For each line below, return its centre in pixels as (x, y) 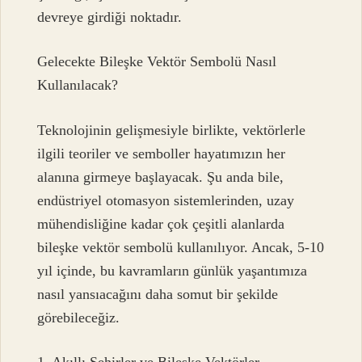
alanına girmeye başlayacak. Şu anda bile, (161, 177)
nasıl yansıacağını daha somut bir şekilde (158, 294)
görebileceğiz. (79, 317)
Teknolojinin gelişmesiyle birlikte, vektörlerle (172, 130)
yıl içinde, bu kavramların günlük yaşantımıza (173, 270)
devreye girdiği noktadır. (110, 17)
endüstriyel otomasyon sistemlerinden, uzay (166, 200)
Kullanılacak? (78, 85)
